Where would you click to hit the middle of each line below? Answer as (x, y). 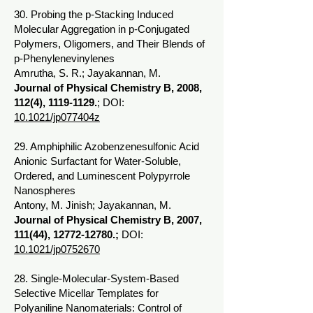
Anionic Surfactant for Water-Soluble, (97, 161)
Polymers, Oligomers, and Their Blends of (109, 44)
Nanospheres (45, 190)
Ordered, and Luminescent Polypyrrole (102, 176)
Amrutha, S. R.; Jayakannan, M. (87, 73)
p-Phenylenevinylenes (64, 58)
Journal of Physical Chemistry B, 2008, (108, 88)
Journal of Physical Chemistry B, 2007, (108, 220)
